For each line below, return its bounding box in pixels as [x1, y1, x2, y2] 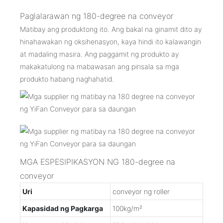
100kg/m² [112, 204, 142, 213]
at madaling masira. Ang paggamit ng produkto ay [20, 49, 179, 58]
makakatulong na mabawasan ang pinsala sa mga [20, 62, 179, 71]
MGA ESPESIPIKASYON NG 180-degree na [20, 156, 175, 167]
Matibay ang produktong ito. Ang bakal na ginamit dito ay [20, 24, 202, 33]
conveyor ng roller [112, 187, 170, 196]
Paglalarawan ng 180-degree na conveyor [20, 10, 173, 21]
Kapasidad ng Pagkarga [22, 204, 103, 213]
